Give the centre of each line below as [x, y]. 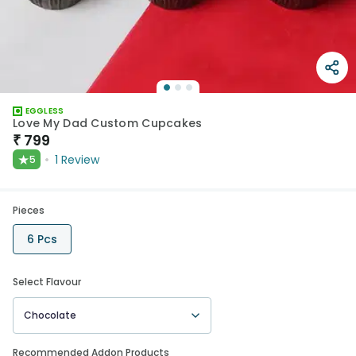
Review [80, 159]
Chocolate [50, 315]
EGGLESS [45, 111]
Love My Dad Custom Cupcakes [108, 123]
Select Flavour [47, 282]
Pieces [29, 210]
